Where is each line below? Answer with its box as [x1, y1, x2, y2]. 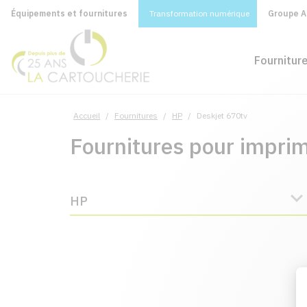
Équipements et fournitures [11, 8, 127, 19]
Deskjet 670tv [197, 110, 247, 121]
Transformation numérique [149, 8, 249, 19]
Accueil [73, 110, 100, 121]
